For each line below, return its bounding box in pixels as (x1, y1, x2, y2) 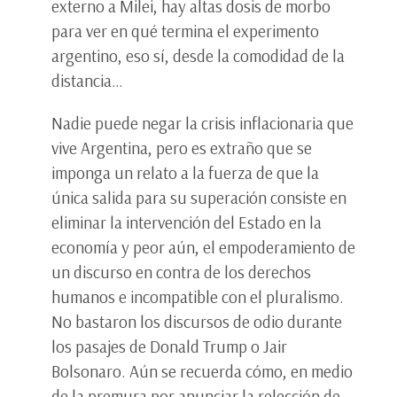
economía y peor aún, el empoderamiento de (51, 237, 355, 259)
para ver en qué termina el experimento (51, 19, 319, 42)
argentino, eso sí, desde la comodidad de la (51, 44, 345, 66)
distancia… (51, 69, 134, 91)
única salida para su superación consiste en (51, 187, 346, 209)
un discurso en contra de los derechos (51, 261, 311, 284)
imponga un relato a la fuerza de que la (51, 162, 319, 184)
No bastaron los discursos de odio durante (51, 311, 342, 333)
